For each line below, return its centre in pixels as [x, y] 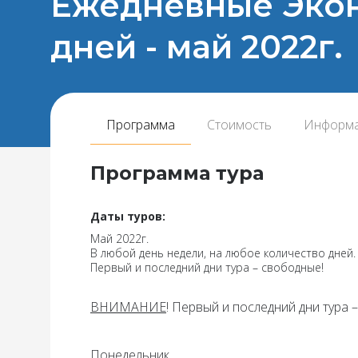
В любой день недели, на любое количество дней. [223, 253]
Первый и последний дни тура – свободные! [207, 267]
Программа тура [177, 173]
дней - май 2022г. [197, 47]
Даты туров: [128, 216]
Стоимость [239, 125]
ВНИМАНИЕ [128, 307]
